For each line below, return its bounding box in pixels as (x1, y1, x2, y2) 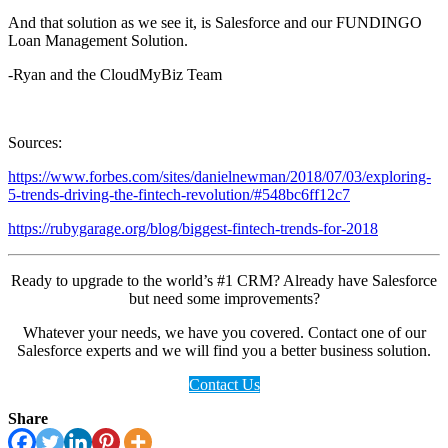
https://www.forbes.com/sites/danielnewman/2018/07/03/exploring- (8, 167, 431, 185)
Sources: (8, 133, 62, 151)
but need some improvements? (128, 289, 320, 307)
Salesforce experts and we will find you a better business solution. (17, 341, 431, 359)
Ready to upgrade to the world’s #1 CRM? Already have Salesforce (11, 271, 437, 289)
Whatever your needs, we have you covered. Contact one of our (22, 323, 426, 341)
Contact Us (188, 375, 260, 393)
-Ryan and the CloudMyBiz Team (8, 65, 222, 83)
